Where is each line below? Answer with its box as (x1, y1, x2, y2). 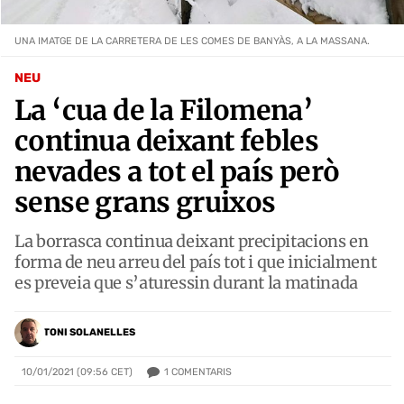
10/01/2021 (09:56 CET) (22, 366, 133, 379)
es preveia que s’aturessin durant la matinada (14, 271, 358, 293)
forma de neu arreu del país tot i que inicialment (14, 251, 377, 272)
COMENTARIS (171, 365, 232, 378)
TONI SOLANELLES (43, 326, 135, 339)
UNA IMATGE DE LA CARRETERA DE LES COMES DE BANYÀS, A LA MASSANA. (14, 34, 370, 47)
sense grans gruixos (14, 184, 276, 219)
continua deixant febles (14, 123, 319, 158)
